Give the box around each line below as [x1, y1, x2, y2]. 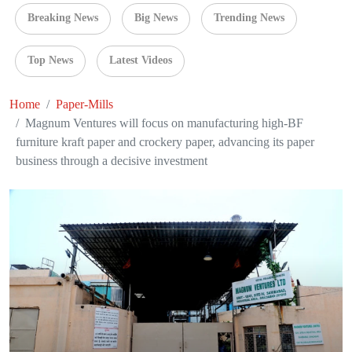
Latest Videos [109, 54, 172, 67]
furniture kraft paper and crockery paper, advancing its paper [16, 135, 314, 149]
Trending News [214, 12, 284, 24]
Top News [27, 54, 73, 67]
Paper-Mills [56, 97, 113, 112]
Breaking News [27, 12, 98, 24]
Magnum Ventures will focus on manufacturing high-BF [25, 116, 303, 130]
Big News [134, 12, 178, 24]
